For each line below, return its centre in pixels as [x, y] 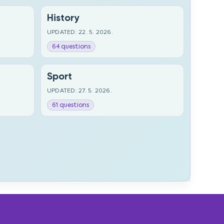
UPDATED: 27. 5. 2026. [79, 91]
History [63, 18]
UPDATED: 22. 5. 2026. [80, 32]
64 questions [71, 46]
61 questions [70, 105]
